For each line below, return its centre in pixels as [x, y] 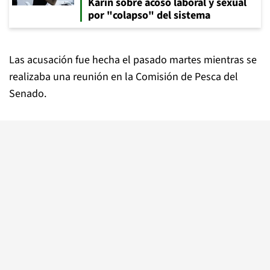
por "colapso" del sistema [149, 15]
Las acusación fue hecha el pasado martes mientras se [133, 60]
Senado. [28, 94]
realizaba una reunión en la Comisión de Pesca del [124, 77]
